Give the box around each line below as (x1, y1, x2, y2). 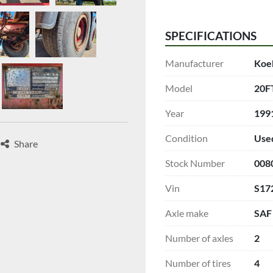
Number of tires (165, 257, 231, 269)
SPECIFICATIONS (165, 29, 257, 43)
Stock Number (165, 157, 225, 169)
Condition (165, 132, 208, 144)
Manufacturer (165, 57, 224, 69)
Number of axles (165, 232, 233, 244)
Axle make (165, 207, 208, 219)
